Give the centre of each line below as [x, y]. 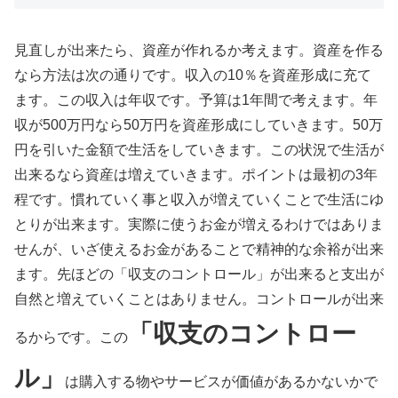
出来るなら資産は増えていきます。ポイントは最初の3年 [196, 174]
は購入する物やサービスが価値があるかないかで [221, 381]
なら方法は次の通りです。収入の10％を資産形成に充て [193, 75]
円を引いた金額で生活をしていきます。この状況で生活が [199, 149]
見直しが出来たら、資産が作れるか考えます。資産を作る [199, 50]
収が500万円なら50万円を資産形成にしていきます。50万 [199, 124]
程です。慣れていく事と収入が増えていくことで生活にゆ [199, 199]
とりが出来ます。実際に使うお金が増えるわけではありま [199, 224]
